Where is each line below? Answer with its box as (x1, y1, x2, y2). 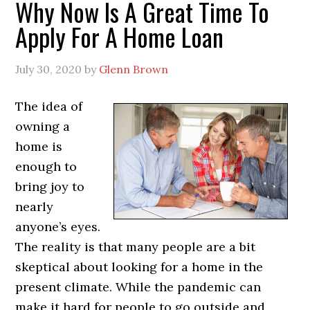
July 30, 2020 (15, 62, 82, 76)
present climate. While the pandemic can (15, 278, 262, 295)
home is (15, 138, 63, 154)
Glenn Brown (99, 62, 169, 76)
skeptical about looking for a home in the (15, 258, 264, 275)
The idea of (15, 98, 83, 114)
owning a (15, 118, 71, 134)
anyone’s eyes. (15, 218, 101, 235)
